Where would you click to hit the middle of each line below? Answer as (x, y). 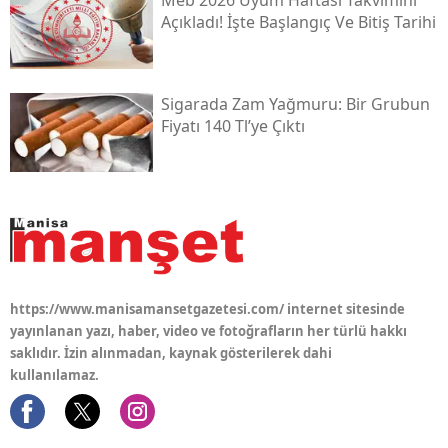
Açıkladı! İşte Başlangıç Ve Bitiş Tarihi (298, 21)
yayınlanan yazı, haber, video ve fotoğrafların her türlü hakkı (208, 330)
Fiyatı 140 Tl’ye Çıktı (232, 125)
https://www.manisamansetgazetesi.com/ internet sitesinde (207, 308)
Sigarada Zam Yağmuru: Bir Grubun (295, 103)
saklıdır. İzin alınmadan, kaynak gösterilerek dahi (171, 352)
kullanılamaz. (54, 374)
